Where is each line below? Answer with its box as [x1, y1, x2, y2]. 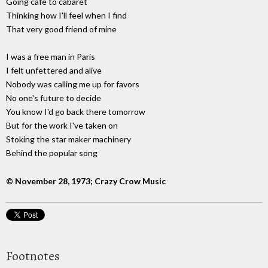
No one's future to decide [6, 93, 101, 103]
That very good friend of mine [6, 24, 117, 35]
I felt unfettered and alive [6, 65, 102, 76]
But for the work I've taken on [6, 120, 118, 131]
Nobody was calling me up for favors [6, 79, 139, 90]
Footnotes [6, 246, 60, 265]
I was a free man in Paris [6, 51, 95, 62]
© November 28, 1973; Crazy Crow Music [6, 176, 166, 187]
